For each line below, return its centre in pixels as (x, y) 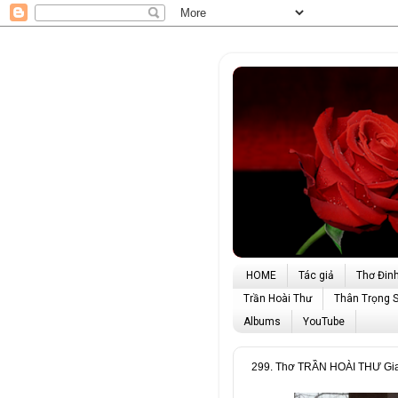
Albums (262, 322)
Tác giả (316, 276)
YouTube (324, 322)
